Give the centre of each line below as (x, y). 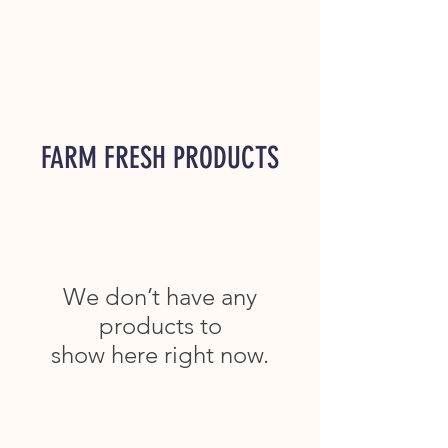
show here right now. (160, 354)
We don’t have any (160, 296)
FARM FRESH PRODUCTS (160, 157)
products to (160, 325)
